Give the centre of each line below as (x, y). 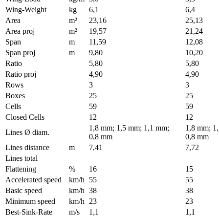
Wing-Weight (26, 10)
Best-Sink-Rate (29, 212)
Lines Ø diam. (27, 132)
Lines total (22, 158)
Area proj (20, 31)
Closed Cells (25, 117)
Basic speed (24, 190)
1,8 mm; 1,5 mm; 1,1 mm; (129, 128)
